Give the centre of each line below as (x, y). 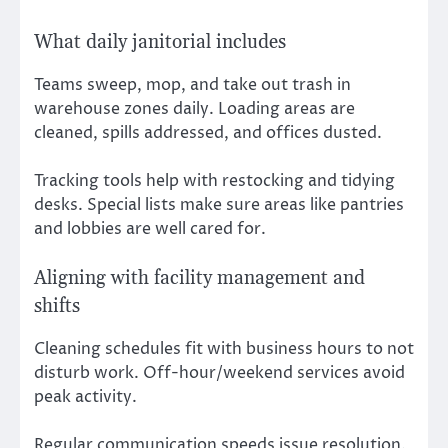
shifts (57, 307)
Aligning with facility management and (199, 279)
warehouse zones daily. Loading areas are (194, 109)
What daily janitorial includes (160, 42)
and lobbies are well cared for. (150, 229)
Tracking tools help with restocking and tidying (214, 181)
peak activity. (85, 397)
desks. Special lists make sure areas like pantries (219, 205)
